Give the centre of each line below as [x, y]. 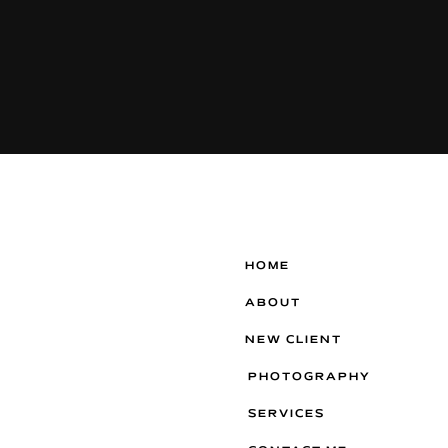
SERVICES [286, 414]
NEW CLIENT [293, 340]
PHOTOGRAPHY [309, 377]
